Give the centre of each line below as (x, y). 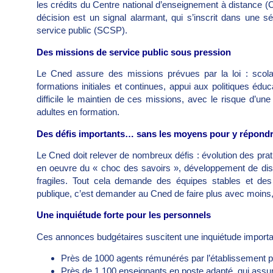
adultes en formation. (79, 112)
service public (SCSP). (82, 30)
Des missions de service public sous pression (134, 52)
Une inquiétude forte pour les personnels (125, 215)
